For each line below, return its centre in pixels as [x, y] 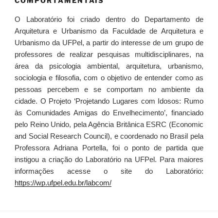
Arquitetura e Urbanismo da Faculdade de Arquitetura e [109, 31]
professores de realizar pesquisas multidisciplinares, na [109, 54]
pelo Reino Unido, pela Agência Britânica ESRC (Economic [109, 125]
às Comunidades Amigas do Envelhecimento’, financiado [109, 113]
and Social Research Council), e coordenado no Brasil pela [109, 136]
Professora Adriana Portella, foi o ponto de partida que [109, 148]
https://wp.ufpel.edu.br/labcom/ [63, 183]
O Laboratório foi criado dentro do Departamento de [109, 19]
